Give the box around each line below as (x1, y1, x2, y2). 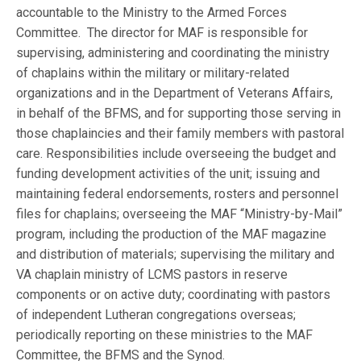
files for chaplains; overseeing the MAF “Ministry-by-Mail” (16, 206, 343, 222)
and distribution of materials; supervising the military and (16, 247, 335, 262)
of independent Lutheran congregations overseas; (16, 307, 297, 322)
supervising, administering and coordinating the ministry (16, 45, 330, 60)
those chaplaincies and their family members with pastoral (16, 126, 345, 141)
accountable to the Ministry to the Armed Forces (16, 5, 288, 20)
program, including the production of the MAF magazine (16, 226, 327, 242)
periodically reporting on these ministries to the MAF (16, 327, 313, 342)
